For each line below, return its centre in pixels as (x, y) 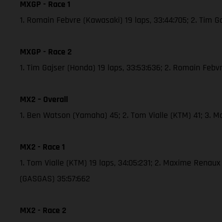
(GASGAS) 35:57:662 (55, 178)
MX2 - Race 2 (43, 210)
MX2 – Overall (44, 99)
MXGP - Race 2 (46, 52)
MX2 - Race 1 (42, 147)
